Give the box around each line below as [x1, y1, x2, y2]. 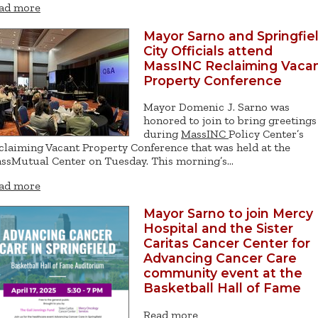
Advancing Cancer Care [143, 251, 297, 266]
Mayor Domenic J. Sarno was [143, 100, 290, 114]
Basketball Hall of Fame [143, 280, 301, 296]
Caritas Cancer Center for [143, 236, 310, 251]
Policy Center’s [229, 127, 304, 141]
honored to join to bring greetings [143, 114, 317, 128]
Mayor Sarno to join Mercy [143, 206, 313, 221]
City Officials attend [143, 43, 273, 58]
